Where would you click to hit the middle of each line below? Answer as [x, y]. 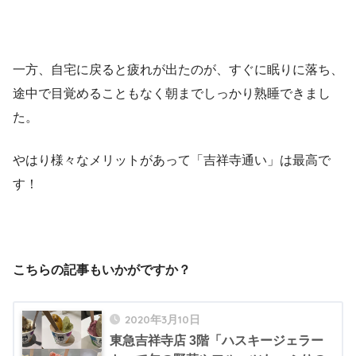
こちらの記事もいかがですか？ [102, 269]
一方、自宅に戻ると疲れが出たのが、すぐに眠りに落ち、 [178, 69]
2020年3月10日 [163, 319]
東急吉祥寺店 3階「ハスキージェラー [217, 340]
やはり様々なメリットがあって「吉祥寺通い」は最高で [172, 160]
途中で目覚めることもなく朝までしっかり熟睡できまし [172, 93]
